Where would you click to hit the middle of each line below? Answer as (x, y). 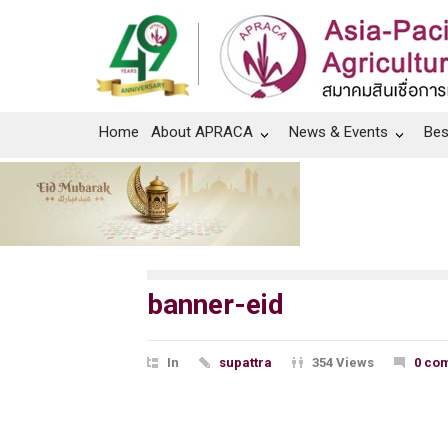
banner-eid (215, 305)
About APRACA (202, 132)
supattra (245, 363)
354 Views (343, 363)
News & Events (338, 132)
